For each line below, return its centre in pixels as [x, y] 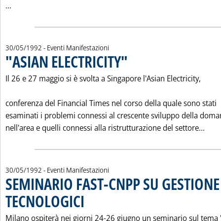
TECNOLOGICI [45, 201]
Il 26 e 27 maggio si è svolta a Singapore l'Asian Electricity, [103, 78]
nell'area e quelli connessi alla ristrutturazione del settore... [105, 128]
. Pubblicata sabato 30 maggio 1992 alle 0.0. [136, 197]
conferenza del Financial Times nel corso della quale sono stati [111, 103]
